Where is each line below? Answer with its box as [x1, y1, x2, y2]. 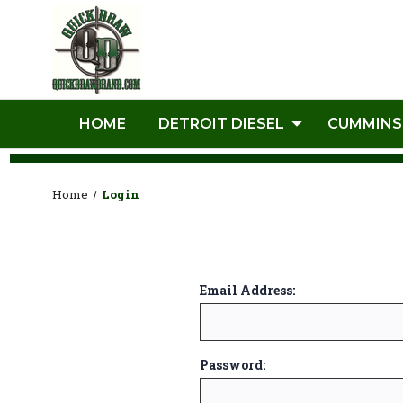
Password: [200, 356, 265, 373]
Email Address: [200, 282, 295, 299]
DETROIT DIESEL [158, 115, 284, 132]
